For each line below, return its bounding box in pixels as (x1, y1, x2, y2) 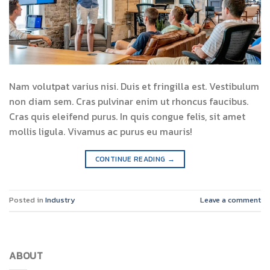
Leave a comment (200, 194, 261, 206)
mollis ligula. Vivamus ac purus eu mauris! (9, 124, 192, 139)
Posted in (9, 194, 45, 206)
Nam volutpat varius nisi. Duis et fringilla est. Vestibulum (9, 78, 259, 93)
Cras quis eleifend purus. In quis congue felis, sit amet (9, 108, 245, 124)
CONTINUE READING (95, 153, 168, 165)
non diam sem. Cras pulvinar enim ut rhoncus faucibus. (9, 93, 248, 108)
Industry (45, 194, 75, 206)
